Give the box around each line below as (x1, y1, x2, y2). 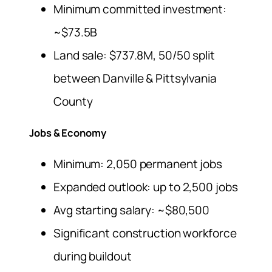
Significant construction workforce (53, 225, 237, 242)
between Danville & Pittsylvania (53, 70, 217, 87)
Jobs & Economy (29, 126, 106, 140)
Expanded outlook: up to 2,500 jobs (53, 179, 238, 195)
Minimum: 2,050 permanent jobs (53, 156, 223, 172)
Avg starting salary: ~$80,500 (53, 202, 210, 219)
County (53, 93, 93, 110)
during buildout (53, 248, 132, 265)
